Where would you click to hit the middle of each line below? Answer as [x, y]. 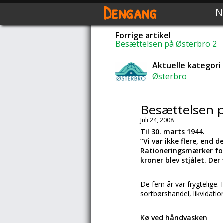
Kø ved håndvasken [174, 217]
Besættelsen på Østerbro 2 [166, 44]
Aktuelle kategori [186, 65]
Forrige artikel [143, 35]
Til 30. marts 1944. [172, 132]
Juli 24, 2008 [157, 120]
